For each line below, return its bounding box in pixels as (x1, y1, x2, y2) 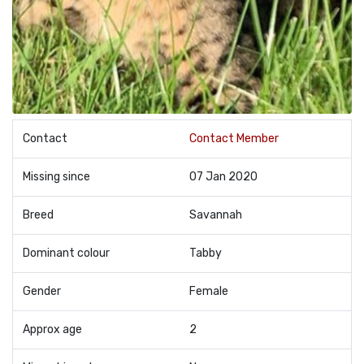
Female (189, 284, 228, 298)
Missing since (23, 170, 90, 184)
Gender (23, 284, 61, 298)
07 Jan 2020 (189, 170, 258, 184)
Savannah (189, 208, 242, 222)
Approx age (23, 323, 82, 336)
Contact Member (189, 132, 279, 145)
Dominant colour (23, 246, 110, 260)
